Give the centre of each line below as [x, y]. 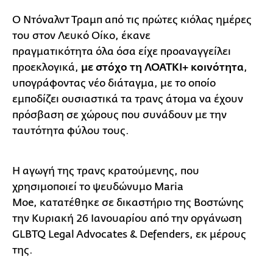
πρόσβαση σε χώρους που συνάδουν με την [119, 115]
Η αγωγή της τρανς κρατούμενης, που [106, 171]
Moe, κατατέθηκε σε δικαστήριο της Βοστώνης [128, 203]
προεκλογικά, [45, 68]
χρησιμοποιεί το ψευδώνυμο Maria [98, 187]
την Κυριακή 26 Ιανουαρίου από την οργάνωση [127, 219]
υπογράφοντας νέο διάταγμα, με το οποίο [114, 83]
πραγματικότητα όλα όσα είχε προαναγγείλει [122, 52]
